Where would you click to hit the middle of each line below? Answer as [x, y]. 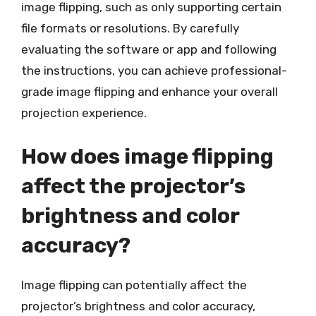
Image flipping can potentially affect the [134, 285]
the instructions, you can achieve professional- [154, 71]
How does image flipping [147, 156]
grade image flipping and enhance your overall [150, 92]
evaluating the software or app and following [149, 49]
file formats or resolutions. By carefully [130, 28]
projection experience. [84, 113]
